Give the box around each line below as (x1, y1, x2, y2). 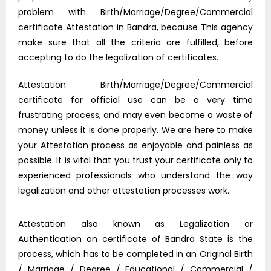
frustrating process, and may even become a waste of (18, 109, 253, 122)
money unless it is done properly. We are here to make (18, 124, 253, 137)
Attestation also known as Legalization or (18, 218, 253, 230)
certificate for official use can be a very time (18, 94, 253, 106)
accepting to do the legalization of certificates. (18, 51, 218, 64)
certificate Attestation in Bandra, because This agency (18, 21, 253, 34)
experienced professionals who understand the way (18, 169, 253, 182)
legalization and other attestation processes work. (18, 184, 229, 197)
